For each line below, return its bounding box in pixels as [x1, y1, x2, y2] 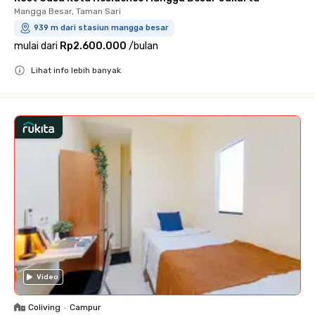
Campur [70, 302, 101, 312]
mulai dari [14, 39, 58, 52]
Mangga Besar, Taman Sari [14, 6, 121, 16]
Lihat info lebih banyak [31, 65, 121, 75]
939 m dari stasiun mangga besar [34, 22, 169, 32]
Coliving [28, 302, 60, 312]
